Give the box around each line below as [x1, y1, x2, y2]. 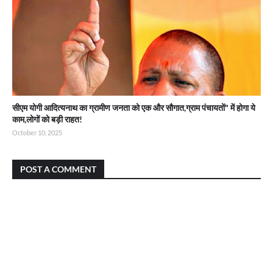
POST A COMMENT [20, 164, 96, 174]
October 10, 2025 [12, 129, 62, 136]
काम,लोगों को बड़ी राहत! [12, 114, 82, 124]
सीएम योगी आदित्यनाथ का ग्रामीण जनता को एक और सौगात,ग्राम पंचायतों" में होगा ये [12, 102, 255, 113]
